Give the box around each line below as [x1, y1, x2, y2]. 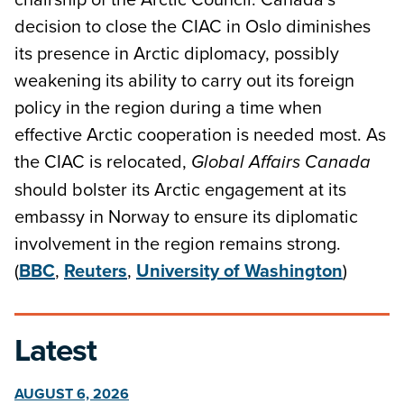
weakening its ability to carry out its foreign [14, 66, 354, 93]
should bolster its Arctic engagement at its [14, 175, 346, 202]
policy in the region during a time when [14, 93, 322, 120]
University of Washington [136, 256, 343, 283]
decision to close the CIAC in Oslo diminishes [14, 12, 371, 39]
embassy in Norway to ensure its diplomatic [14, 202, 358, 229]
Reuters [64, 256, 127, 283]
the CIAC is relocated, [14, 147, 191, 174]
